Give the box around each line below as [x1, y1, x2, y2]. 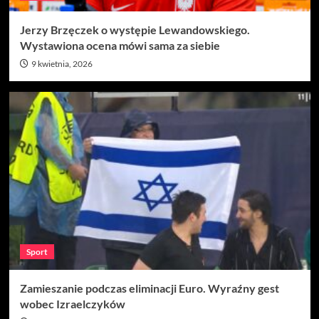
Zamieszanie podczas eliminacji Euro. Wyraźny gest [19, 281, 279, 295]
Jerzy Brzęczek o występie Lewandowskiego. [19, 22, 250, 36]
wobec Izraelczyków [19, 296, 125, 310]
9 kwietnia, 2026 [31, 58, 93, 69]
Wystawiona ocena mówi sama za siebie [19, 38, 220, 52]
